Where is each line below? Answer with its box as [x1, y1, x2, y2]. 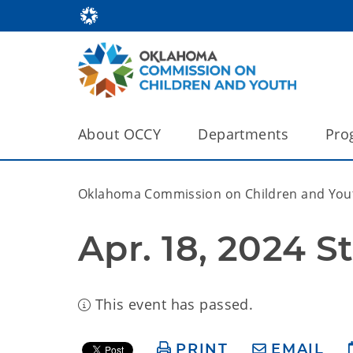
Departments [198, 124, 289, 143]
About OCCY [78, 124, 162, 143]
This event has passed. [91, 295, 254, 314]
